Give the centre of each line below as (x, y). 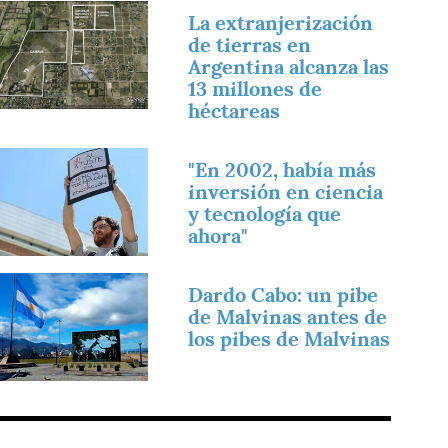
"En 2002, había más (282, 169)
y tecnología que (265, 213)
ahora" (218, 235)
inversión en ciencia (286, 191)
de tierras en (250, 44)
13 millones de (255, 88)
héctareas (234, 110)
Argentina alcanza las (289, 66)
